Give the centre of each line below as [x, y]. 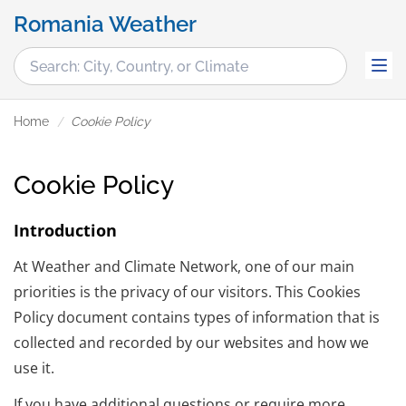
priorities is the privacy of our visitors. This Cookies [187, 292]
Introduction [65, 231]
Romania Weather [105, 24]
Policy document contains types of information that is [197, 318]
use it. [34, 368]
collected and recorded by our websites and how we [191, 343]
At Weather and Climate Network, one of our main [184, 267]
